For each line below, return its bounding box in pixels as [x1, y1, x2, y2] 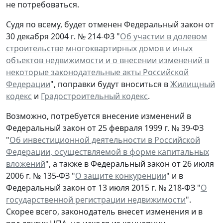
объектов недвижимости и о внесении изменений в [6, 54, 209, 66]
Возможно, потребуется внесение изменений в [6, 110, 191, 121]
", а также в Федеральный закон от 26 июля [45, 158, 214, 169]
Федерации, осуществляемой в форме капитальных [6, 146, 209, 157]
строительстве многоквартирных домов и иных [6, 42, 193, 54]
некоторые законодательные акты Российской [6, 66, 189, 78]
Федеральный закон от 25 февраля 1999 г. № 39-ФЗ [6, 122, 204, 133]
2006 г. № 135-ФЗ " [6, 170, 75, 181]
